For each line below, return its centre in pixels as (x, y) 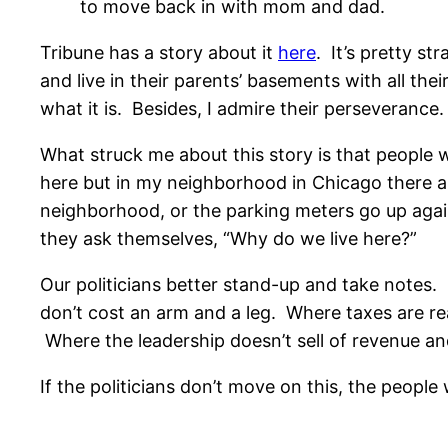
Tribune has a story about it (159, 53)
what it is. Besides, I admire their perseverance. (242, 109)
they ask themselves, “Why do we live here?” (228, 239)
